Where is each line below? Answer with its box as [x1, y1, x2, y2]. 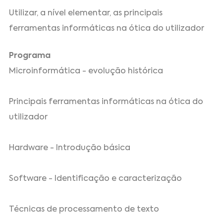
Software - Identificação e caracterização [9, 175, 182, 183]
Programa [9, 52, 51, 60]
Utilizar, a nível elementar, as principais [9, 9, 163, 18]
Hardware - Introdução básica [9, 144, 131, 153]
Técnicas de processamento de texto [9, 206, 160, 214]
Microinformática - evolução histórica [9, 67, 164, 76]
